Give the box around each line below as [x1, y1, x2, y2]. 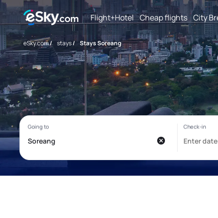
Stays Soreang [80, 39, 121, 47]
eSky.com [23, 39, 49, 47]
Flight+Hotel [91, 12, 134, 23]
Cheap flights [140, 12, 187, 23]
